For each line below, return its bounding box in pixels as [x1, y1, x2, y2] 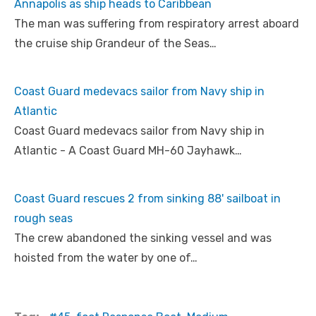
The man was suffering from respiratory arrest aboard [14, 17, 299, 31]
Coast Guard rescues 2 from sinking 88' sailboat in [14, 192, 281, 206]
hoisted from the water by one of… [14, 251, 197, 265]
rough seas [14, 212, 73, 226]
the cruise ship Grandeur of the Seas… [14, 37, 217, 51]
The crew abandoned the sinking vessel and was [14, 231, 272, 245]
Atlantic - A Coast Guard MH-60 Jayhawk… [14, 144, 242, 158]
